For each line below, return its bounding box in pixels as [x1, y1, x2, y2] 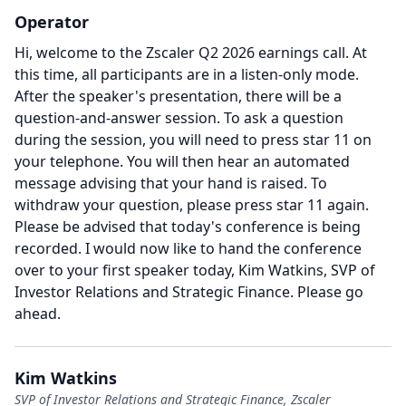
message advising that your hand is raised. [14, 173, 307, 193]
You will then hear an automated [127, 151, 350, 171]
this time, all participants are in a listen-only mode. [14, 64, 359, 84]
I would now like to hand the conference [85, 238, 362, 258]
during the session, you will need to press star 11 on [14, 130, 372, 150]
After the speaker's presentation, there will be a [14, 86, 342, 106]
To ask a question [224, 108, 343, 128]
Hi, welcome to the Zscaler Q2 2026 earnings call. [14, 43, 349, 63]
